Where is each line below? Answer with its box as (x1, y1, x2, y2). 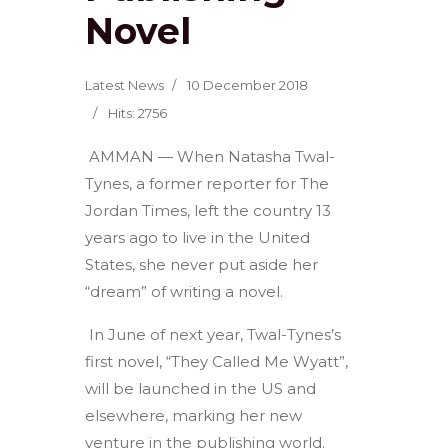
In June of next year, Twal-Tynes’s (85, 324, 342, 344)
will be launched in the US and (85, 378, 317, 398)
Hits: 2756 (108, 104, 168, 121)
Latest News (85, 76, 165, 93)
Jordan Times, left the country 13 (85, 200, 332, 220)
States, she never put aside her (85, 254, 319, 274)
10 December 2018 (187, 76, 309, 93)
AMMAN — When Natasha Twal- (85, 146, 336, 166)
